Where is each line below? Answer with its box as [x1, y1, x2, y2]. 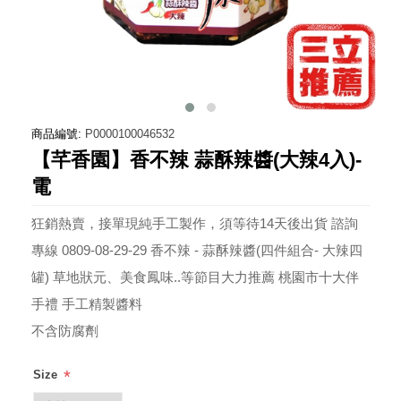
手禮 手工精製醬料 [31, 296, 142, 312]
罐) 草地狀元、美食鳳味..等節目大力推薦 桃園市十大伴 [31, 269, 359, 286]
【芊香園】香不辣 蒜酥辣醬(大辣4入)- [31, 149, 362, 172]
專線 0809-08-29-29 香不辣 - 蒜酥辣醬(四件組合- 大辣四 [31, 243, 363, 259]
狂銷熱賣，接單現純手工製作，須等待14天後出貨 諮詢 [31, 216, 358, 232]
